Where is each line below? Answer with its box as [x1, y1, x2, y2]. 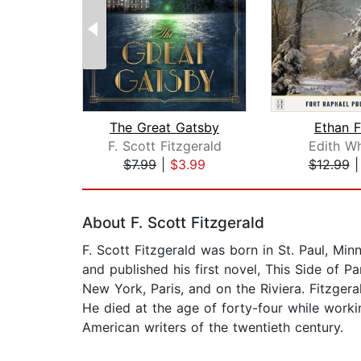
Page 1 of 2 [81, 173, 153, 190]
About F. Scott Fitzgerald [82, 214, 264, 233]
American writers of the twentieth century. [82, 319, 343, 336]
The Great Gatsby [110, 119, 219, 136]
